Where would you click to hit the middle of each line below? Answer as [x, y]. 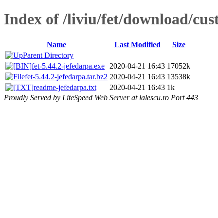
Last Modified [137, 44]
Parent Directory [48, 55]
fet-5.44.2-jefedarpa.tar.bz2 [66, 76]
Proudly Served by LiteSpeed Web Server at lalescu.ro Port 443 [101, 97]
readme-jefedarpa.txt [65, 87]
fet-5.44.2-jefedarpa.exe [68, 66]
